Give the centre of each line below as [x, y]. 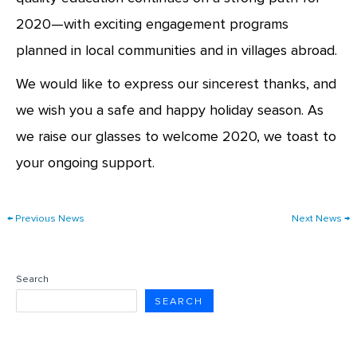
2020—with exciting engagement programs [152, 24]
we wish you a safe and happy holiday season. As [169, 110]
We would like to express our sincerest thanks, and [176, 83]
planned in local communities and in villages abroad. [176, 50]
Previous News [48, 219]
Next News [318, 219]
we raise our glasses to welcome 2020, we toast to [176, 136]
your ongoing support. [85, 162]
